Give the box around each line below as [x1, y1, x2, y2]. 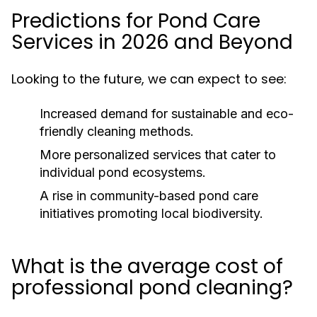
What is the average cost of [11, 253, 283, 280]
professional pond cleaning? [11, 274, 293, 301]
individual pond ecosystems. [40, 165, 206, 180]
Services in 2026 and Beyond [11, 28, 293, 56]
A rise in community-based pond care [40, 188, 258, 203]
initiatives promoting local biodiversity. [40, 206, 263, 221]
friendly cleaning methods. [40, 124, 194, 139]
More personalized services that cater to [40, 147, 276, 162]
